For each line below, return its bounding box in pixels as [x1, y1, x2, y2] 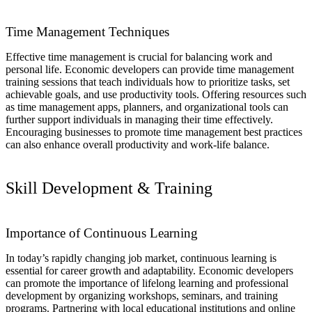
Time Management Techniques [6, 24, 169, 40]
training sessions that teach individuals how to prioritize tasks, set [6, 76, 290, 88]
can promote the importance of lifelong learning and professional [6, 277, 288, 290]
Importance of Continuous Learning [6, 226, 198, 241]
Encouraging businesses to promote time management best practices [6, 126, 302, 139]
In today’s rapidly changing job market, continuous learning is [6, 252, 276, 265]
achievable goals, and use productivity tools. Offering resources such [6, 88, 306, 101]
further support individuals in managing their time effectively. [6, 114, 273, 126]
